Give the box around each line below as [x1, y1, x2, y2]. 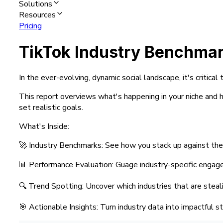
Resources [19, 9, 56, 21]
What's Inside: [19, 121, 69, 132]
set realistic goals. [19, 102, 83, 113]
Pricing [19, 20, 42, 32]
